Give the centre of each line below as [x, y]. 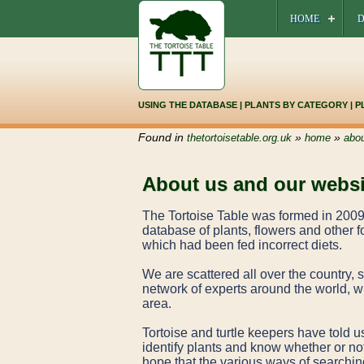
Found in [162, 137]
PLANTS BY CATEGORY [296, 105]
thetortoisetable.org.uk [239, 138]
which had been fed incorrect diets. [247, 245]
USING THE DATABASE [187, 105]
